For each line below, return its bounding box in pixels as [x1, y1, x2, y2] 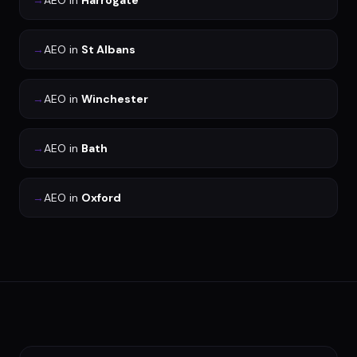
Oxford [81, 190, 121, 205]
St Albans [81, 42, 135, 57]
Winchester [81, 92, 148, 106]
